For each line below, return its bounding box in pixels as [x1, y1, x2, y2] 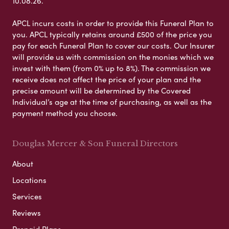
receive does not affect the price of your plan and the [12, 73, 201, 85]
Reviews [12, 207, 41, 218]
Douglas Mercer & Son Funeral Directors [12, 138, 178, 148]
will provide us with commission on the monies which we [12, 51, 214, 62]
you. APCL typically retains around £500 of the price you [12, 28, 212, 40]
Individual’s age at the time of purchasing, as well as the [12, 96, 212, 107]
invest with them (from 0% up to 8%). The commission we [12, 62, 211, 74]
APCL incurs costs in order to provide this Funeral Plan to [12, 17, 214, 29]
